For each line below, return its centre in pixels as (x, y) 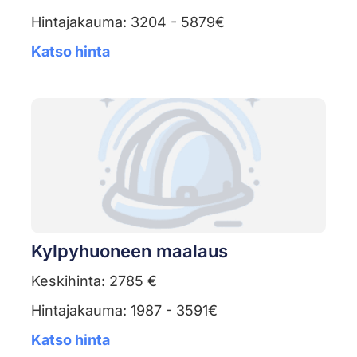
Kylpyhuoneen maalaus (129, 251)
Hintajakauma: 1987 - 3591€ (124, 311)
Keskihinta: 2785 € (94, 281)
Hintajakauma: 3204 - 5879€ (127, 22)
